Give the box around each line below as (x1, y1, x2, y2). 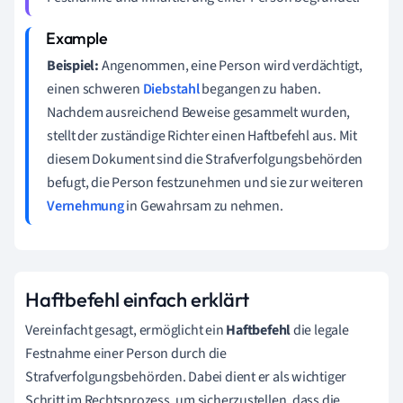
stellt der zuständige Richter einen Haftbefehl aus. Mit (47, 125, 357, 146)
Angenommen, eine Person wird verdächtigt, (99, 55, 363, 76)
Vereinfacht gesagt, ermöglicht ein (25, 319, 227, 340)
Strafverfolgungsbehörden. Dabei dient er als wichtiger (25, 366, 347, 387)
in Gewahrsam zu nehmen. (123, 195, 283, 216)
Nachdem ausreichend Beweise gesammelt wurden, (47, 102, 351, 122)
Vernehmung (47, 195, 124, 216)
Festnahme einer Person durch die (25, 343, 227, 363)
